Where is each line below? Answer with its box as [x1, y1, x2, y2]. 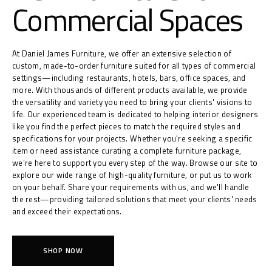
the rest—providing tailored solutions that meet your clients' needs [12, 192, 257, 205]
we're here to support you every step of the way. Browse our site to [12, 156, 258, 169]
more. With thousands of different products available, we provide [12, 83, 248, 96]
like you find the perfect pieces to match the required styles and [12, 120, 241, 132]
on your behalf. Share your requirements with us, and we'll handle [12, 180, 250, 193]
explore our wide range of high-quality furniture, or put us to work [12, 168, 252, 181]
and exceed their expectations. [12, 205, 122, 217]
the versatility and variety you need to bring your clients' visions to [12, 95, 253, 108]
